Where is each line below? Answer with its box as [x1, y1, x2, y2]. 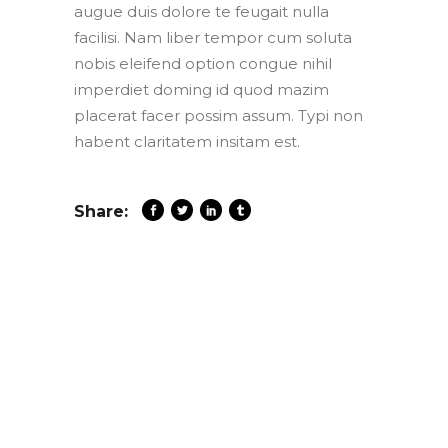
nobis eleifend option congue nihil [74, 54, 332, 74]
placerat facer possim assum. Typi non [74, 106, 363, 126]
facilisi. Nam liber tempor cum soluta [74, 28, 352, 48]
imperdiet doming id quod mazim [74, 80, 329, 100]
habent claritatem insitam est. [74, 132, 300, 152]
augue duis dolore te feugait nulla [74, 2, 329, 22]
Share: [74, 202, 128, 222]
